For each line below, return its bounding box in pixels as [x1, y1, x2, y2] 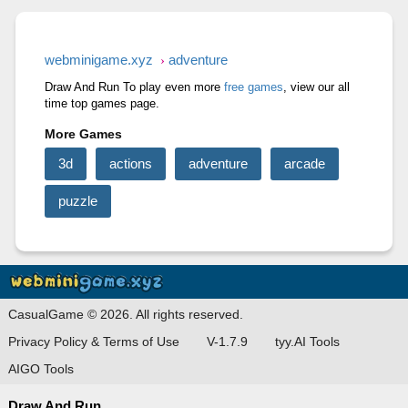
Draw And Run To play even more [45, 79, 224, 94]
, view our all [283, 79, 350, 94]
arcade [284, 155, 325, 171]
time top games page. [45, 96, 159, 110]
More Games [45, 126, 122, 141]
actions [109, 155, 152, 171]
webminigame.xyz [45, 51, 153, 67]
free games [224, 79, 283, 94]
